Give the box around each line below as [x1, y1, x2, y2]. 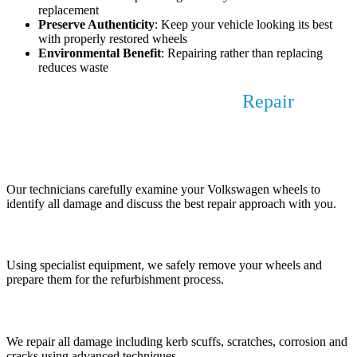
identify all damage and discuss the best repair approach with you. [6, 196, 336, 210]
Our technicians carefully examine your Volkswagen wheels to [6, 182, 320, 196]
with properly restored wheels [38, 32, 187, 46]
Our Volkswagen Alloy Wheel [6, 91, 242, 112]
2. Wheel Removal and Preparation [6, 226, 237, 243]
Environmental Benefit [38, 46, 161, 61]
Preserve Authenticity [38, 18, 155, 32]
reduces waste [38, 61, 108, 75]
